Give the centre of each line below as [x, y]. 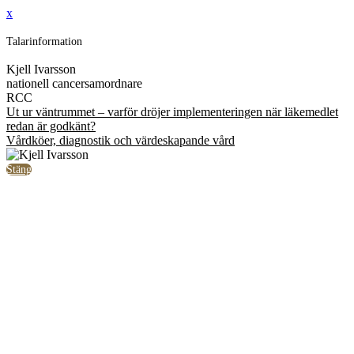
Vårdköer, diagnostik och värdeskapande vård [121, 141]
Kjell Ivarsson [41, 70]
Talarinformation [44, 41]
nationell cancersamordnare [74, 84]
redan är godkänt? [51, 126]
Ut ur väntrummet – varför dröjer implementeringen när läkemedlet [172, 112]
